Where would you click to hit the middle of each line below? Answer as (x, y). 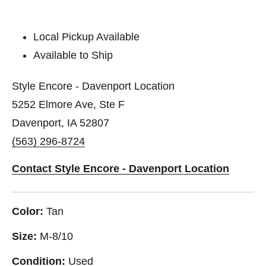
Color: (28, 211)
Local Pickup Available (87, 37)
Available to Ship (73, 55)
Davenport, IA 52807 (61, 123)
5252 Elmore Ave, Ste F (68, 104)
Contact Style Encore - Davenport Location (121, 168)
